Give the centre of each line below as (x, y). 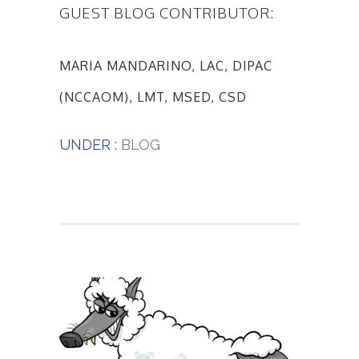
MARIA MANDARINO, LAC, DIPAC (166, 66)
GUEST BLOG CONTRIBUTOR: (167, 13)
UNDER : (88, 145)
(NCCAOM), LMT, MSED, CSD (153, 97)
